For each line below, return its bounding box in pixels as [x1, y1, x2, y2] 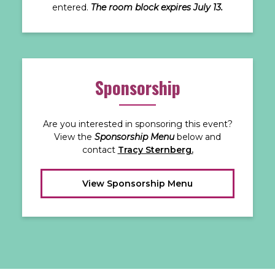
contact [82, 144, 118, 155]
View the [54, 131, 95, 142]
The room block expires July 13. [91, 1, 223, 13]
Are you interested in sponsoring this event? [42, 118, 233, 130]
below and [174, 131, 221, 142]
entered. [52, 1, 91, 13]
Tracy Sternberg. [117, 144, 193, 155]
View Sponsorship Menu [82, 177, 193, 189]
